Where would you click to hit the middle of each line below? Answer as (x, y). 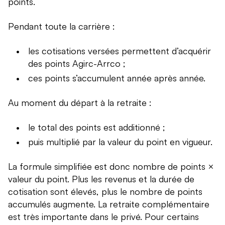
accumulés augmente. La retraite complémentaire (109, 204)
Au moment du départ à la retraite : (80, 103)
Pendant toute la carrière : (62, 26)
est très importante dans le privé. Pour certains (103, 217)
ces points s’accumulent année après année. (117, 78)
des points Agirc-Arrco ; (77, 64)
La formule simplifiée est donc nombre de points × (111, 166)
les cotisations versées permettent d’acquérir (120, 51)
